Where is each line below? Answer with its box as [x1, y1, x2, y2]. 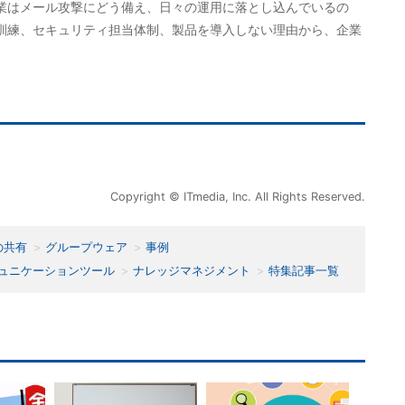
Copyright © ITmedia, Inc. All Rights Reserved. [110, 189, 365, 203]
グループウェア [45, 240, 127, 254]
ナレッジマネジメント [133, 263, 250, 278]
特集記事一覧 [268, 263, 339, 278]
